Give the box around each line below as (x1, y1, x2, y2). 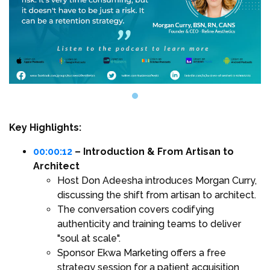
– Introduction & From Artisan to (72, 146, 234, 158)
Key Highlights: (9, 122, 81, 134)
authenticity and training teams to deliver (57, 218, 241, 230)
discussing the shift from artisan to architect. (57, 189, 256, 201)
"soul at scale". (57, 233, 121, 245)
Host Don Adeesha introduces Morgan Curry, (57, 175, 257, 187)
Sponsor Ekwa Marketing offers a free (57, 247, 226, 259)
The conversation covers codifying (57, 204, 214, 216)
